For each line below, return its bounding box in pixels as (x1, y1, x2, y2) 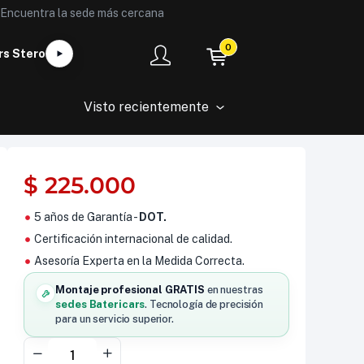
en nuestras (204, 284, 263, 296)
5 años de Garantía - (33, 210, 139, 223)
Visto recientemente (84, 99, 210, 115)
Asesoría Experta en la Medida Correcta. (33, 254, 245, 267)
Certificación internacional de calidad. (33, 232, 232, 245)
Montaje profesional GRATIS (55, 284, 205, 296)
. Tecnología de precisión (145, 298, 263, 310)
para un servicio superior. (55, 313, 174, 325)
